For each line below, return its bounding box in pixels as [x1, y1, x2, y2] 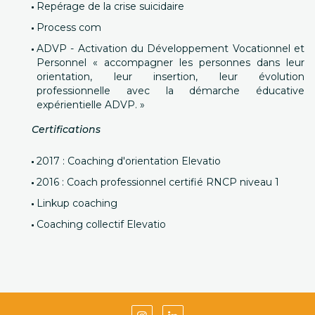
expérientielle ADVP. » [37, 98, 145, 111]
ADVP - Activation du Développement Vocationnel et [37, 42, 304, 55]
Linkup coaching [37, 197, 117, 210]
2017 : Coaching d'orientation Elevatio [37, 155, 221, 167]
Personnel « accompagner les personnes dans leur [37, 56, 304, 69]
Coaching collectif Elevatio [37, 218, 166, 231]
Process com [37, 21, 101, 34]
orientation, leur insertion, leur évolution [37, 70, 304, 83]
